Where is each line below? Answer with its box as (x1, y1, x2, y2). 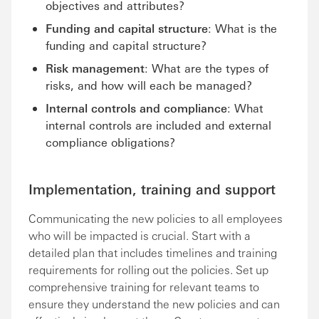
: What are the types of (145, 61, 268, 75)
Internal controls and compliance (46, 100, 227, 115)
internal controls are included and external (46, 117, 271, 132)
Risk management (46, 61, 145, 75)
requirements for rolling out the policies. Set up (28, 262, 268, 277)
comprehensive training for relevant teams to (28, 279, 259, 294)
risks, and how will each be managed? (46, 78, 252, 93)
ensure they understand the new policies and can (28, 296, 280, 311)
